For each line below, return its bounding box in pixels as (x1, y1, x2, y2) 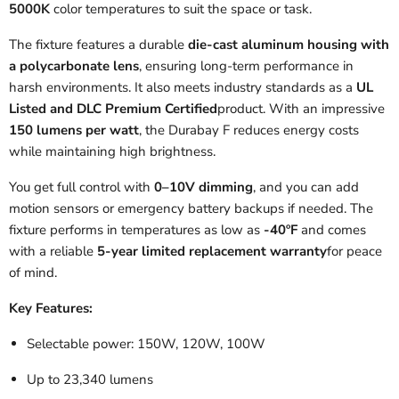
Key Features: (9, 299, 93, 317)
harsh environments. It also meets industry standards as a (9, 78, 356, 96)
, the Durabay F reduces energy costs (139, 121, 359, 139)
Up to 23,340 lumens (27, 370, 153, 388)
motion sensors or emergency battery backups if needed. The (9, 199, 373, 217)
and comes (297, 221, 366, 239)
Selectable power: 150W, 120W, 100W (27, 335, 265, 353)
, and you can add (253, 178, 359, 196)
